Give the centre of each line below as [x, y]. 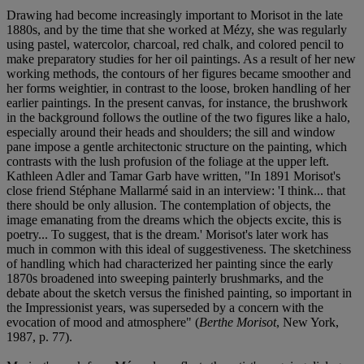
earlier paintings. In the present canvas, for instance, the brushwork [177, 102]
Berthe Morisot [238, 322]
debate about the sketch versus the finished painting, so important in [179, 292]
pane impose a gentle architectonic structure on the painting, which [177, 146]
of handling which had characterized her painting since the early [170, 263]
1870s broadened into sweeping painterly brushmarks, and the [165, 278]
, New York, [308, 322]
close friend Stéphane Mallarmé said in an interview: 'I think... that [176, 190]
